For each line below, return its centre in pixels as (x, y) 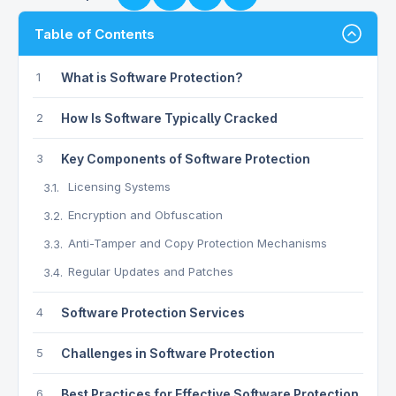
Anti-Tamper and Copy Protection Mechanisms (198, 243)
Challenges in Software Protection (168, 353)
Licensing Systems (119, 187)
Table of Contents (95, 34)
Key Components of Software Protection (186, 159)
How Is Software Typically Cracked (169, 118)
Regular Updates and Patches (151, 271)
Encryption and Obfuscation (145, 215)
